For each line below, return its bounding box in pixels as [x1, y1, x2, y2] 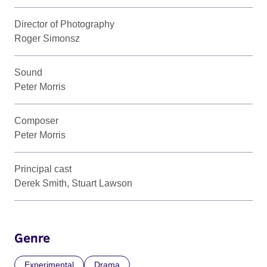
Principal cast [14, 164, 72, 174]
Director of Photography [14, 19, 114, 29]
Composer [14, 116, 58, 126]
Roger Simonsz [14, 33, 80, 44]
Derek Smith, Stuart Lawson [14, 178, 132, 188]
